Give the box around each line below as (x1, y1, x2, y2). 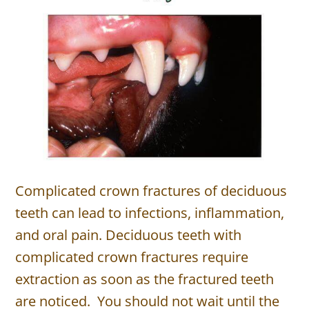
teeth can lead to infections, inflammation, (15, 203, 285, 223)
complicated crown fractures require (15, 248, 249, 267)
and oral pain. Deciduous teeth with (15, 226, 242, 245)
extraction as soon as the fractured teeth (15, 270, 275, 289)
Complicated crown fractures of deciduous (15, 181, 288, 201)
